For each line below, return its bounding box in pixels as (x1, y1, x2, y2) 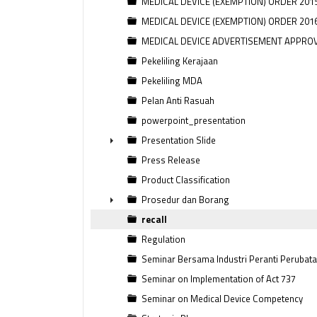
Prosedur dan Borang (142, 192, 229, 207)
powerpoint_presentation (142, 113, 246, 127)
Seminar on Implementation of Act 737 (142, 272, 296, 286)
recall (142, 212, 167, 226)
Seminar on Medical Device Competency (142, 292, 303, 306)
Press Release (142, 153, 200, 167)
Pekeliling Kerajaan (142, 54, 218, 68)
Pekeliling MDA (142, 74, 202, 88)
